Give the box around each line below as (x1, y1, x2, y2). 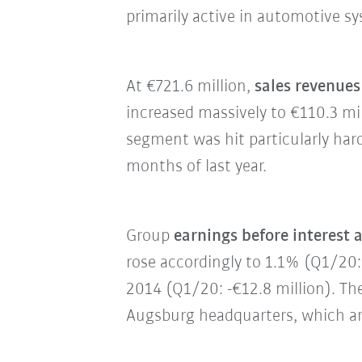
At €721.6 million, (125, 78, 255, 96)
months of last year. (125, 158, 267, 176)
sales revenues (254, 78, 360, 96)
